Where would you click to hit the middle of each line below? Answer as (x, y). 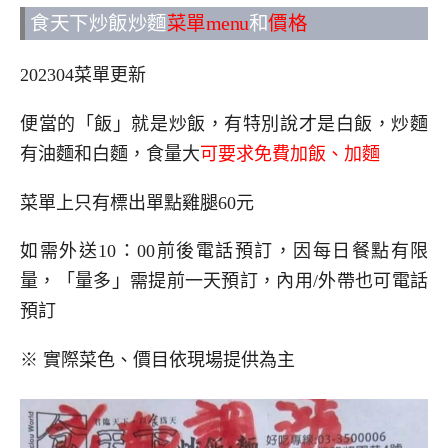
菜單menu (207, 24)
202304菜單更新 (83, 75)
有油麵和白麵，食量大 (110, 153)
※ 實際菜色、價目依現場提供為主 (157, 360)
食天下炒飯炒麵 (98, 24)
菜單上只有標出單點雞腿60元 (137, 202)
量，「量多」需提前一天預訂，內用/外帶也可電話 (224, 281)
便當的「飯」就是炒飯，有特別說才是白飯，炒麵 (224, 123)
